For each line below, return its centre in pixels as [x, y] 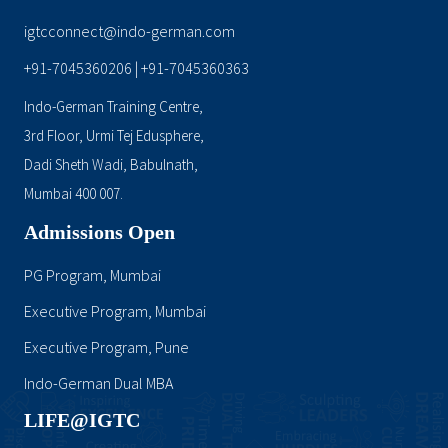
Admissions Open [99, 231]
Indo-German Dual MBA [98, 382]
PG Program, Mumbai [92, 274]
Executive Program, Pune [106, 346]
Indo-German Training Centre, [113, 106]
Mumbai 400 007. [73, 193]
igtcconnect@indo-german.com [129, 30]
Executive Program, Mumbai [114, 310]
